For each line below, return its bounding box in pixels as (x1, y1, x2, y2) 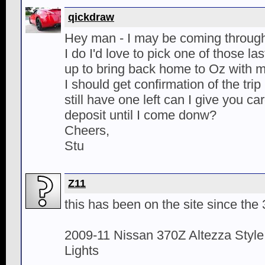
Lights (64, 243, 99, 258)
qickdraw (68, 11, 114, 23)
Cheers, (64, 123, 109, 138)
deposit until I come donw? (64, 108, 216, 122)
